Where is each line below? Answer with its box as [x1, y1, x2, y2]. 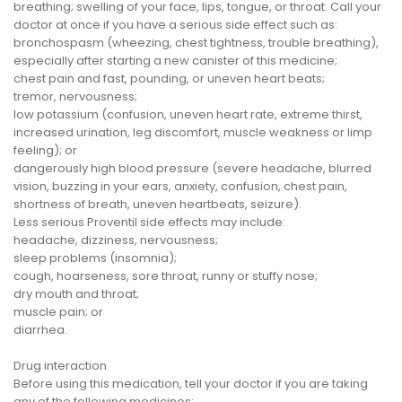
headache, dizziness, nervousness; [13, 231, 218, 249]
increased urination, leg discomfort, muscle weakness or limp [13, 123, 372, 141]
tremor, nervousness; [13, 87, 137, 105]
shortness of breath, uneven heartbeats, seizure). [13, 195, 301, 213]
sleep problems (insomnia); [13, 249, 177, 267]
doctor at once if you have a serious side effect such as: [13, 15, 337, 33]
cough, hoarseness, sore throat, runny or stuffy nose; [13, 267, 318, 284]
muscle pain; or [13, 302, 103, 320]
